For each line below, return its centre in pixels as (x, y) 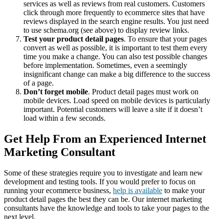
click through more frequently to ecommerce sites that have (114, 13)
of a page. (39, 83)
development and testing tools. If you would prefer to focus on (100, 182)
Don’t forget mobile (56, 92)
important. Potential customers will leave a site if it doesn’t (113, 109)
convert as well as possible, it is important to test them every (115, 48)
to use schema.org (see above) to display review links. (106, 30)
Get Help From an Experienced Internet (105, 139)
